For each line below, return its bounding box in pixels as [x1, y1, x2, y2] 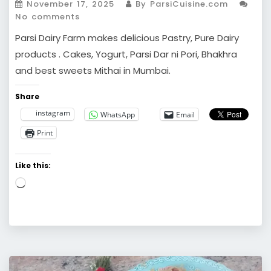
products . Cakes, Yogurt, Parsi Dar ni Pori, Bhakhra [15, 48, 237, 61]
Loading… [25, 177, 66, 190]
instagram [36, 108, 70, 119]
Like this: [15, 160, 51, 171]
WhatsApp [100, 109, 135, 120]
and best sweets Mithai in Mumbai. [15, 64, 171, 77]
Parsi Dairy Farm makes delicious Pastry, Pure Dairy [15, 31, 239, 45]
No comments [15, 11, 80, 23]
